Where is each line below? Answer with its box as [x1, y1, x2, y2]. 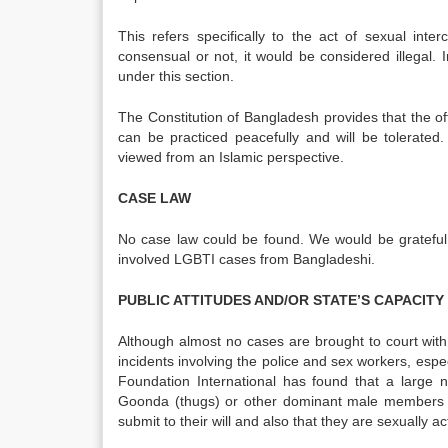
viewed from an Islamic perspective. [118, 149, 344, 165]
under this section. [118, 68, 234, 84]
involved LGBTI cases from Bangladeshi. [118, 251, 375, 267]
